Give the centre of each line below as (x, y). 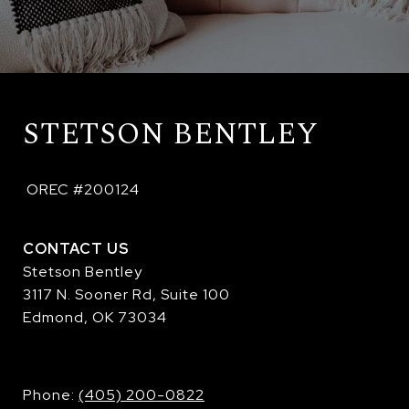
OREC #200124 (83, 190)
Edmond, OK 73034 (95, 318)
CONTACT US (76, 249)
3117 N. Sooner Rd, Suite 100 (126, 295)
